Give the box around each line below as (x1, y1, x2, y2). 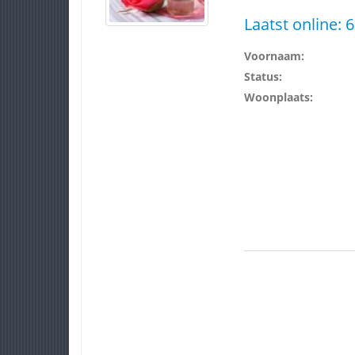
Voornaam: (243, 48, 304, 63)
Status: (243, 69, 282, 84)
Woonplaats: (243, 90, 313, 105)
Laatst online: (243, 13, 345, 35)
